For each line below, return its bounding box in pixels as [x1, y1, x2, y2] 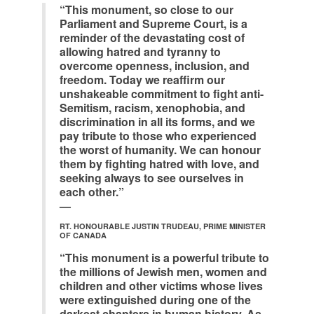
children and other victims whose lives [60, 278, 263, 294]
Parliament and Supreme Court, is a [60, 15, 247, 32]
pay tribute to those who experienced [60, 128, 257, 144]
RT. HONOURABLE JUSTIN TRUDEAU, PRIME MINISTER [60, 221, 266, 231]
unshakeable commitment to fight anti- [60, 86, 264, 102]
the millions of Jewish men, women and [60, 264, 267, 280]
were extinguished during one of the [60, 292, 251, 308]
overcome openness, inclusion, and [60, 57, 250, 74]
